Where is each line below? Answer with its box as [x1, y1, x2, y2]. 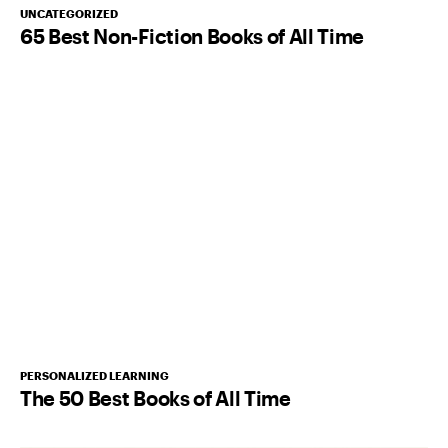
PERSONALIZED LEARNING [20, 368, 169, 382]
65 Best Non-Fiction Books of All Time [20, 23, 365, 48]
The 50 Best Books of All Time [20, 385, 291, 410]
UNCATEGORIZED [20, 6, 118, 20]
